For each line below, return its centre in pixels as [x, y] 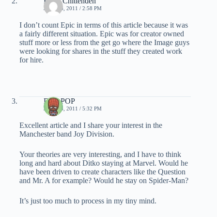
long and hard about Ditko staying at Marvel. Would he [104, 163]
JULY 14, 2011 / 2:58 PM [73, 8]
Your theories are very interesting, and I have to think [100, 155]
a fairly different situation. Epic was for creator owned [102, 34]
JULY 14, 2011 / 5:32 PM [73, 109]
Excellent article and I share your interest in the [91, 125]
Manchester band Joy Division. [68, 134]
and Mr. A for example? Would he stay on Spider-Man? [104, 181]
